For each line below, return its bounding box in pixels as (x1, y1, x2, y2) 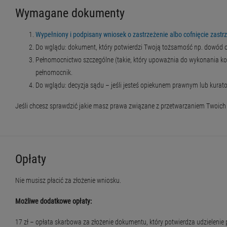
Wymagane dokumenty (15, 6, 125, 21)
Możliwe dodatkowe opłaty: (15, 197, 92, 206)
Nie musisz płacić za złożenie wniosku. (15, 176, 121, 185)
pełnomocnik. (35, 68, 72, 77)
